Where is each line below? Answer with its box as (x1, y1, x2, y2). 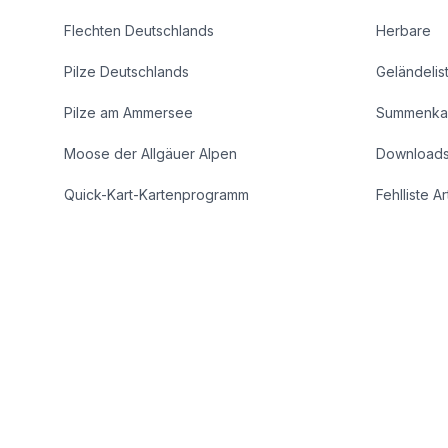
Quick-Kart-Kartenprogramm (64, 186, 249, 203)
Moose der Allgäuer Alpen (64, 145, 237, 162)
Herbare (376, 22, 431, 39)
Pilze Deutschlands (64, 63, 189, 80)
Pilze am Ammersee (64, 104, 193, 121)
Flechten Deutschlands (64, 22, 214, 39)
